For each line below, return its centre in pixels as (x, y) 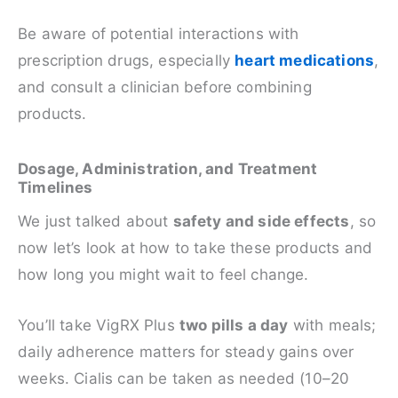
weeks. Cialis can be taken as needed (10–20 (184, 379)
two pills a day (234, 326)
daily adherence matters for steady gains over (186, 352)
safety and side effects (261, 222)
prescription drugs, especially (127, 60)
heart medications (305, 60)
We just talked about (96, 222)
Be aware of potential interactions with (159, 34)
